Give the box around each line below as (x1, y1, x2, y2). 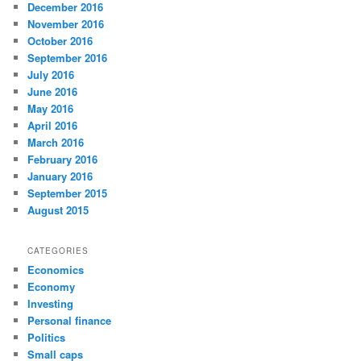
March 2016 (27, 135, 85, 151)
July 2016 (27, 67, 75, 83)
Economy (27, 278, 76, 294)
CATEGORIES (27, 244, 89, 256)
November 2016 (27, 16, 105, 32)
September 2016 (27, 50, 108, 66)
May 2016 (27, 101, 74, 117)
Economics (27, 261, 85, 277)
